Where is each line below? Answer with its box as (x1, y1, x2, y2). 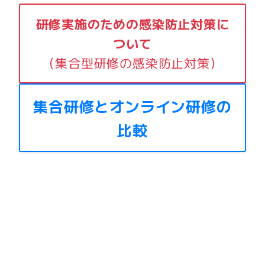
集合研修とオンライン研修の (33, 95, 232, 117)
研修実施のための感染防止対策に (35, 14, 230, 33)
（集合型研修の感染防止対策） (42, 53, 223, 72)
